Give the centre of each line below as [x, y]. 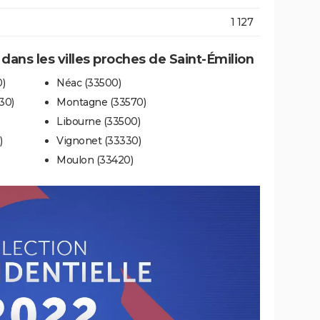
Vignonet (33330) [99, 140]
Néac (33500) [89, 82]
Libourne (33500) [98, 121]
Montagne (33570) [101, 102]
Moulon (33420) [95, 160]
